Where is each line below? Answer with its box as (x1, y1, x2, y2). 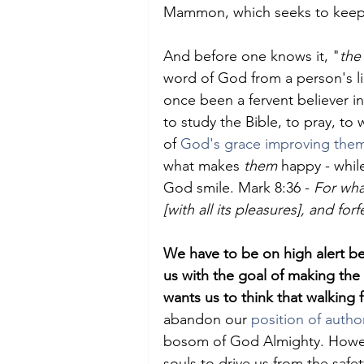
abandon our (163, 310, 251, 328)
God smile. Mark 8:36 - (163, 179, 314, 197)
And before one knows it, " (163, 47, 340, 65)
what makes (163, 157, 244, 175)
